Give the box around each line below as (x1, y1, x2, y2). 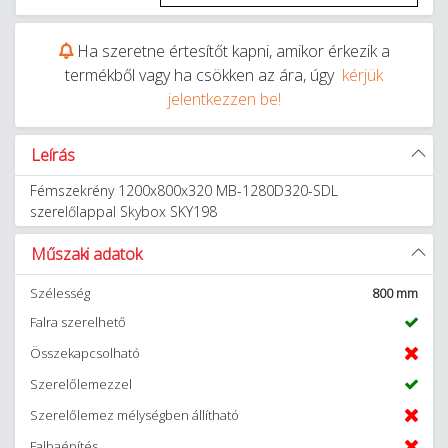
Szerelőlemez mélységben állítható (30, 406, 239, 424)
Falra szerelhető (30, 313, 126, 331)
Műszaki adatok (31, 243, 142, 265)
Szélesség (30, 284, 90, 302)
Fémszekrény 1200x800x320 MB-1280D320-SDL (30, 181, 338, 200)
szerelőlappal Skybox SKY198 (30, 202, 217, 221)
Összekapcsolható (30, 344, 140, 362)
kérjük (342, 64, 383, 86)
